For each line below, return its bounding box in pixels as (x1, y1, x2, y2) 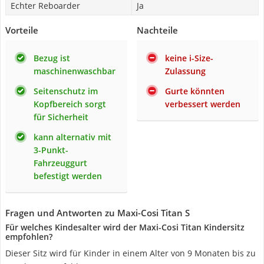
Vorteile (5, 24, 38, 36)
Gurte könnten (165, 85, 225, 97)
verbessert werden (165, 98, 240, 110)
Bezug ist (34, 52, 70, 64)
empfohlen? (5, 231, 52, 242)
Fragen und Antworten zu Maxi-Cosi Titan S (5, 207, 190, 219)
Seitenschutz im (34, 85, 98, 97)
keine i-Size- (165, 52, 213, 64)
